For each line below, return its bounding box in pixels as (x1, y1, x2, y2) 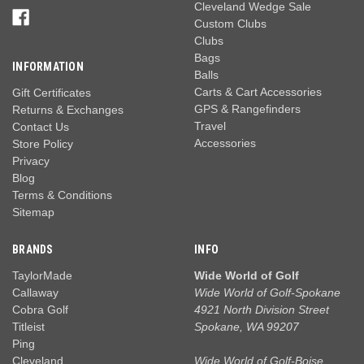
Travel (194, 119, 226, 133)
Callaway (12, 286, 58, 300)
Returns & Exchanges (12, 103, 123, 117)
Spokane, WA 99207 (194, 320, 299, 334)
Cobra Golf (12, 303, 68, 317)
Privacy (12, 154, 50, 168)
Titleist (12, 320, 45, 334)
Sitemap (12, 206, 54, 219)
